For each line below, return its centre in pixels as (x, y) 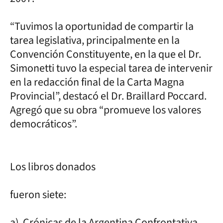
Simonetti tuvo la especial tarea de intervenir (111, 68)
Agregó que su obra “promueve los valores (106, 110)
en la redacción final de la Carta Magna (97, 82)
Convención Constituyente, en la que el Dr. (106, 54)
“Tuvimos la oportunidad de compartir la (102, 26)
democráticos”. (44, 124)
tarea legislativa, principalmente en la (95, 40)
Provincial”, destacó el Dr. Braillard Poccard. (108, 96)
